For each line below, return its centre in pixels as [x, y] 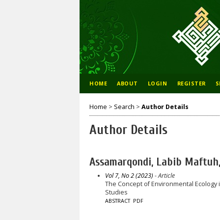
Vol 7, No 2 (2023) [129, 175]
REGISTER [191, 83]
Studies [116, 192]
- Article [164, 175]
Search [124, 107]
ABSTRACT [117, 201]
